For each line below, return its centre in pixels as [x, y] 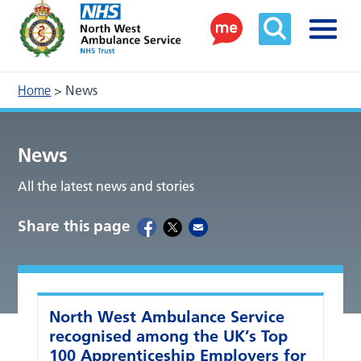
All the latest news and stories [106, 187]
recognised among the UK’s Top [169, 336]
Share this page [75, 226]
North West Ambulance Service [167, 317]
